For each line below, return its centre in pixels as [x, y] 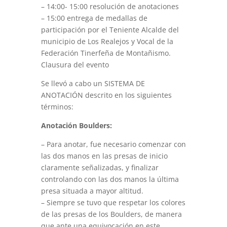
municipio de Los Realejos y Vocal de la [107, 41]
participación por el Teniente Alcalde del [110, 30]
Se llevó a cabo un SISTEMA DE [93, 83]
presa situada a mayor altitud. [92, 191]
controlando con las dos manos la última [110, 179]
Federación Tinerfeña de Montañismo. [106, 53]
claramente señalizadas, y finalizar [100, 167]
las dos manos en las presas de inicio [104, 156]
